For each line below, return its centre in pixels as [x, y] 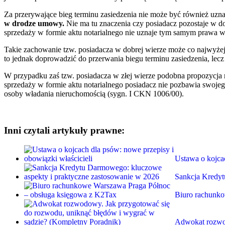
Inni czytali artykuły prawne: [64, 130]
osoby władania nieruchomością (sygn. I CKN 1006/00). [94, 93]
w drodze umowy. [34, 23]
